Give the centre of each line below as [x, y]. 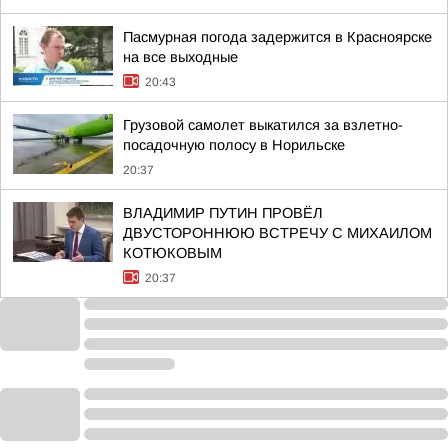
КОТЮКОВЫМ [172, 253]
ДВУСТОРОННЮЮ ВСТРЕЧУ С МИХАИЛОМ [277, 233]
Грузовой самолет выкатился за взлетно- [263, 125]
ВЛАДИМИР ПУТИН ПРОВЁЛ [223, 213]
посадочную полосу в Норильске [234, 145]
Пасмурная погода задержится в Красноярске [277, 37]
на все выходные [180, 57]
